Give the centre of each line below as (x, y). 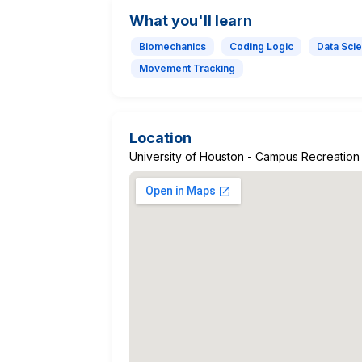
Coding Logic (261, 46)
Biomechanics (173, 46)
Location (160, 137)
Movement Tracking (187, 68)
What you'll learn (191, 20)
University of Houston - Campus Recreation (244, 156)
